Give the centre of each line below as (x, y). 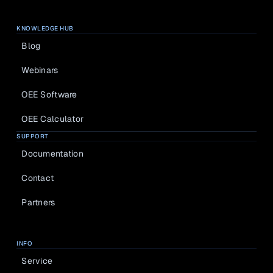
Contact (38, 178)
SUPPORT (33, 136)
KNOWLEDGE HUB (45, 28)
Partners (38, 202)
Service (37, 261)
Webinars (40, 70)
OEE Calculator (53, 119)
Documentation (52, 153)
